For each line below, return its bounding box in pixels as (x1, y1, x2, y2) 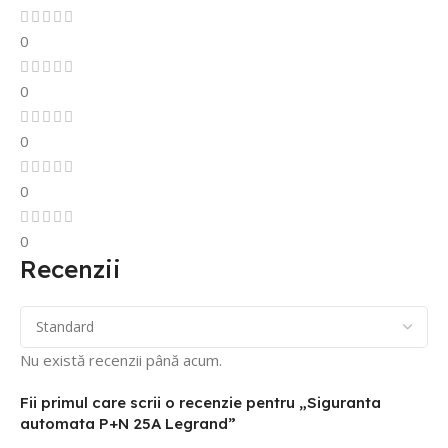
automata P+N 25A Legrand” (20, 413, 236, 433)
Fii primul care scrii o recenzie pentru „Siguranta (20, 392, 381, 412)
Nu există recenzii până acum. (20, 349, 222, 370)
